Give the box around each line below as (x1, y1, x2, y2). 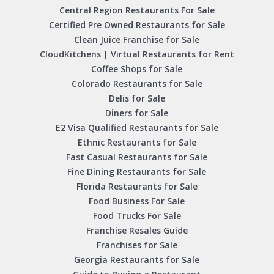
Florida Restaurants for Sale (76, 180, 198, 193)
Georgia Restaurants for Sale (74, 254, 200, 266)
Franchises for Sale (96, 239, 177, 251)
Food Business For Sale (89, 195, 185, 207)
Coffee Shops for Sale (91, 63, 183, 75)
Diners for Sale (105, 107, 169, 119)
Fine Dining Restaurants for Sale (67, 166, 207, 178)
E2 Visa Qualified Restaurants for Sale (55, 122, 218, 134)
